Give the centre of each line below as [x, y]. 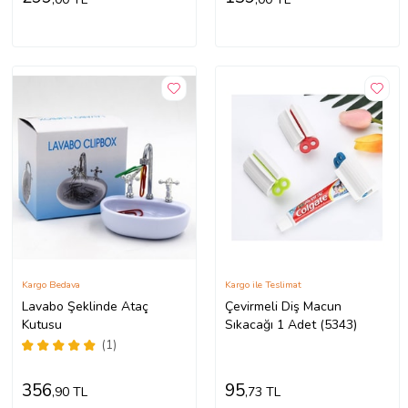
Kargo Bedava [51, 284]
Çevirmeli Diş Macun [283, 306]
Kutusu [41, 324]
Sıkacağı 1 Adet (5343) [291, 324]
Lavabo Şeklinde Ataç [85, 306]
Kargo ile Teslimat [263, 284]
